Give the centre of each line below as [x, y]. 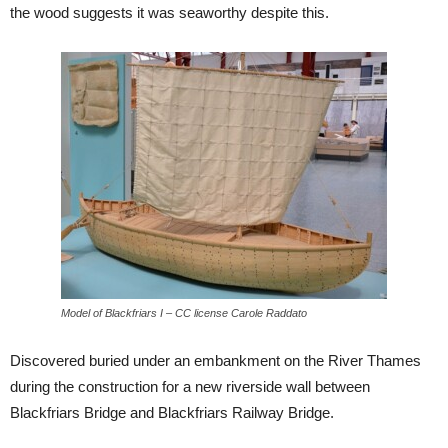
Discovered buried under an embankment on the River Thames [215, 361]
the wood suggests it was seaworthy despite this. [169, 13]
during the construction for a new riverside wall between [190, 387]
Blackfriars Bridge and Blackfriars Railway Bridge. [172, 413]
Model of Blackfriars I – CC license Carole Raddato [184, 313]
